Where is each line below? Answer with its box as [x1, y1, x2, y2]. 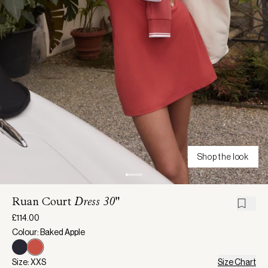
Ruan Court [12, 197, 74, 209]
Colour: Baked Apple [12, 227, 85, 237]
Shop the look [197, 152, 249, 162]
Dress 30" [74, 197, 118, 209]
